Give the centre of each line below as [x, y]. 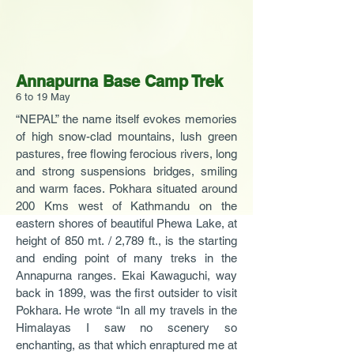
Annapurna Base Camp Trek [122, 81]
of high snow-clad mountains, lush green [126, 136]
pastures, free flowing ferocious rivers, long [126, 154]
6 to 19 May [43, 97]
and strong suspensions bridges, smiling [126, 171]
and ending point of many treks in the [126, 258]
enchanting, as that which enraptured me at [126, 345]
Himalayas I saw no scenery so [126, 328]
